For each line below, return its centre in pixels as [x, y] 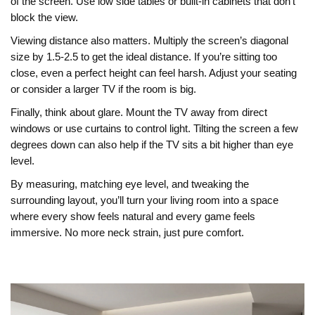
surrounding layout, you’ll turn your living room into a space [144, 200]
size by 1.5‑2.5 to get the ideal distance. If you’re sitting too [144, 57]
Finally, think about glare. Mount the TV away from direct [139, 112]
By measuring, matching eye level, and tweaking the [130, 184]
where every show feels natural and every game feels [133, 217]
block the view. [44, 18]
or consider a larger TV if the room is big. [103, 89]
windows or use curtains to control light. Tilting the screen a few [154, 129]
